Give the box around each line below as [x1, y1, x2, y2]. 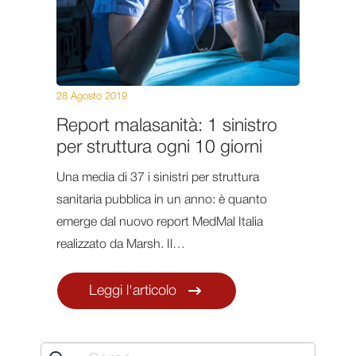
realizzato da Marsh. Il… [56, 238, 185, 250]
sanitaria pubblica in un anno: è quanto [56, 194, 267, 206]
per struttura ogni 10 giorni [56, 139, 262, 156]
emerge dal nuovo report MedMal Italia [56, 216, 263, 228]
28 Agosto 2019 [56, 91, 127, 101]
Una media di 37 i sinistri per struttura [56, 172, 259, 184]
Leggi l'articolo [88, 284, 176, 297]
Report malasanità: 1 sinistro [56, 118, 277, 134]
